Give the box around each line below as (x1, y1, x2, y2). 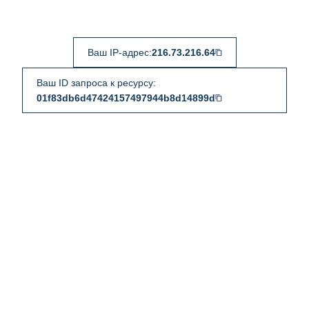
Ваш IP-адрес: (87, 47, 152, 58)
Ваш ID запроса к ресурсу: (37, 77, 156, 88)
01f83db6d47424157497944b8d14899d (37, 92, 215, 103)
